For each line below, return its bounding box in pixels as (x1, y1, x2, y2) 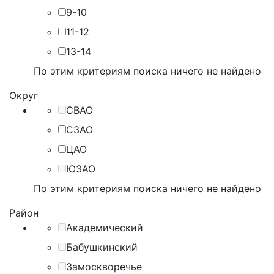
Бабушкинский (66, 241, 138, 253)
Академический (66, 221, 143, 234)
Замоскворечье (66, 261, 142, 273)
